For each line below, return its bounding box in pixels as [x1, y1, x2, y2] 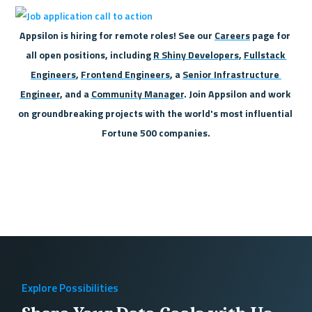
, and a [59, 86, 91, 101]
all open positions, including [25, 47, 153, 62]
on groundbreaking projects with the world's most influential [17, 105, 292, 120]
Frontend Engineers [81, 66, 170, 81]
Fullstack [243, 47, 285, 62]
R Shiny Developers [153, 47, 239, 62]
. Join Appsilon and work [183, 86, 290, 101]
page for [250, 27, 290, 42]
